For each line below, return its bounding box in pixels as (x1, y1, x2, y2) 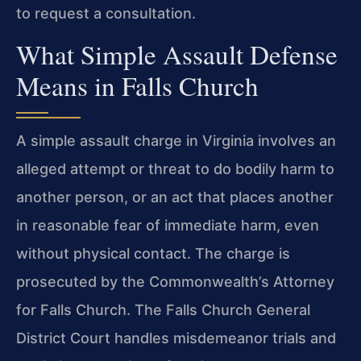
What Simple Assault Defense (16, 36, 338, 73)
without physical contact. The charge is (16, 245, 290, 263)
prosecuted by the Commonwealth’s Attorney (16, 273, 334, 291)
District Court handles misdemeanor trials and (16, 330, 336, 347)
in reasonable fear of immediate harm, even (16, 217, 319, 234)
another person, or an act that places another (16, 189, 334, 206)
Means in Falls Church (16, 68, 259, 104)
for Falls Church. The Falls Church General (16, 301, 310, 319)
